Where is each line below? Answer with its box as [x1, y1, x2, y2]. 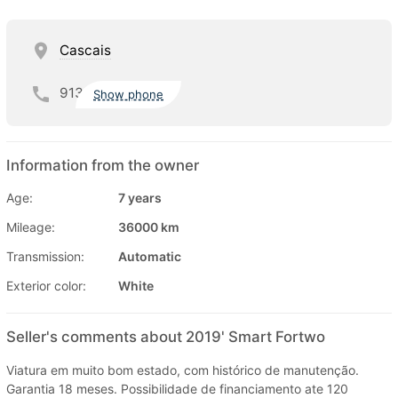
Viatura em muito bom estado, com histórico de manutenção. [6, 362, 359, 378]
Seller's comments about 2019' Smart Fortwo [6, 327, 325, 346]
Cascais [60, 41, 111, 59]
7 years [118, 189, 162, 205]
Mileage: [6, 219, 55, 235]
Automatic [118, 248, 181, 264]
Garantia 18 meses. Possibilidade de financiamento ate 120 [6, 380, 348, 396]
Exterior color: [6, 277, 86, 293]
